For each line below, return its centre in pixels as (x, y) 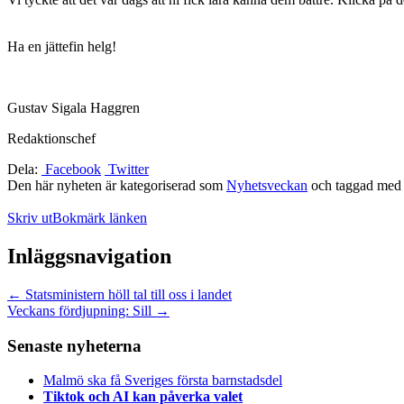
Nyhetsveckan (267, 186)
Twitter (127, 170)
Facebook (71, 170)
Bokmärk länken (100, 218)
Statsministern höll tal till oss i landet (127, 294)
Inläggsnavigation (89, 257)
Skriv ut (30, 218)
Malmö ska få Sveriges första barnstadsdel (163, 381)
